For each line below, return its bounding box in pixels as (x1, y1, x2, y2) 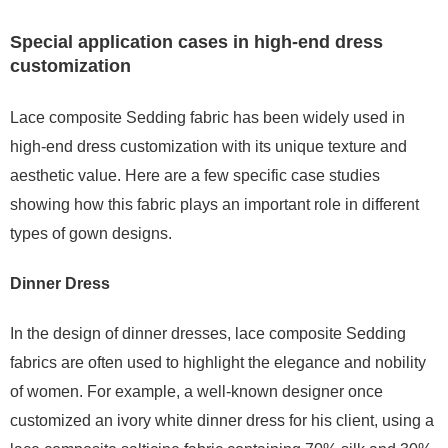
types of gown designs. (10, 225, 172, 242)
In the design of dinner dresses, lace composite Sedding (10, 325, 406, 342)
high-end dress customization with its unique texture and (10, 138, 407, 155)
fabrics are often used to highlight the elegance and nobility (10, 354, 426, 371)
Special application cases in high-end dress (10, 32, 383, 52)
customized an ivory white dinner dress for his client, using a (10, 412, 434, 429)
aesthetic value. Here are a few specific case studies (10, 167, 380, 184)
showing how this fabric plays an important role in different (10, 196, 419, 213)
